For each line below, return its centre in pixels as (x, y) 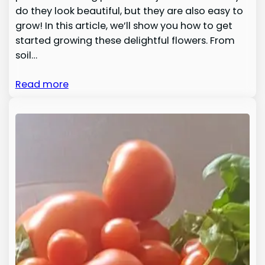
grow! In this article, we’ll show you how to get (124, 25)
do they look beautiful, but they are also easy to (129, 11)
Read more (42, 84)
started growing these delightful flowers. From (125, 40)
